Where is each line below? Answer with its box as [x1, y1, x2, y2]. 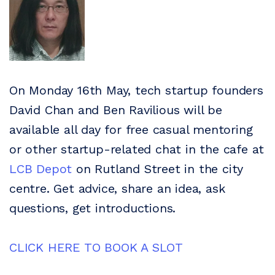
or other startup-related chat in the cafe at [9, 142, 265, 157]
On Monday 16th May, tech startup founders [9, 83, 263, 98]
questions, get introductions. [9, 201, 176, 215]
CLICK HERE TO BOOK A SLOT [9, 240, 183, 255]
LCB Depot [9, 161, 72, 176]
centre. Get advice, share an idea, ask [9, 181, 225, 196]
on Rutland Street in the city [72, 161, 244, 176]
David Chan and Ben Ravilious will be [9, 103, 222, 117]
